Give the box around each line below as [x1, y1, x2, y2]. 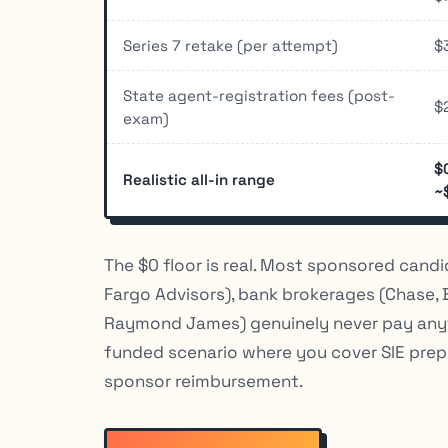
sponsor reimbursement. [104, 369, 303, 392]
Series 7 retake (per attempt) [123, 35, 338, 55]
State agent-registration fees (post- [123, 85, 395, 105]
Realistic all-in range [123, 169, 275, 189]
